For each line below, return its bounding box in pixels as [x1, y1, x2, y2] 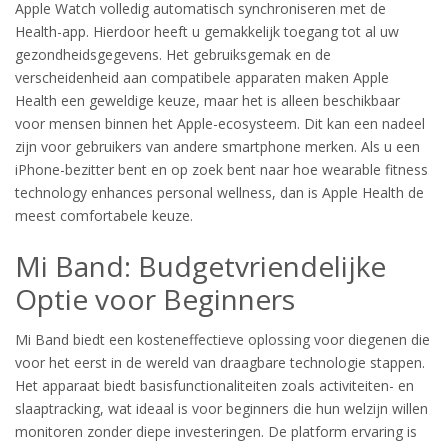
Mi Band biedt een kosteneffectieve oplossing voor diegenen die [15, 329, 430, 349]
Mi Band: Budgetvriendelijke [15, 247, 386, 285]
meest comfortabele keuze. [15, 206, 193, 225]
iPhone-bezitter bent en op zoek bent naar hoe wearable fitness [15, 160, 428, 179]
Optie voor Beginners [15, 280, 295, 318]
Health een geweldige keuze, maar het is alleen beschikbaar [15, 91, 400, 110]
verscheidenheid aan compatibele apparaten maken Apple [15, 68, 389, 87]
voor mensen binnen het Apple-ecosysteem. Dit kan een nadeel [15, 114, 425, 133]
